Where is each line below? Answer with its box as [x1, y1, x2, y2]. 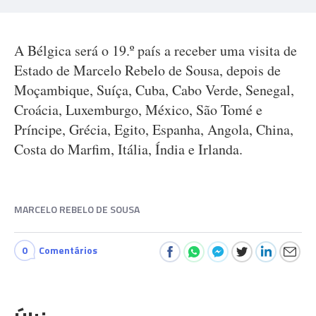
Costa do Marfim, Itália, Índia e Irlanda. [14, 140, 243, 159]
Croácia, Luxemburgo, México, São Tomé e [14, 100, 262, 119]
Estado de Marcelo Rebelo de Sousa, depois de [14, 61, 281, 80]
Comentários [39, 243, 97, 257]
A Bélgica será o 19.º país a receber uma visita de [14, 41, 297, 60]
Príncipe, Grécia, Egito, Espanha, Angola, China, [14, 120, 293, 139]
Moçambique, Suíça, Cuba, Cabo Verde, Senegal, [14, 80, 294, 99]
